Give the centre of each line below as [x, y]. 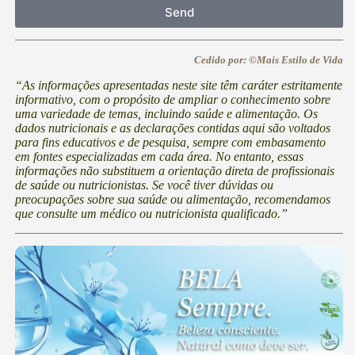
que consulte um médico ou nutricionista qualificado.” [151, 213]
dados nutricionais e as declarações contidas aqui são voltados [173, 128]
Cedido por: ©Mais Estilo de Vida [269, 60]
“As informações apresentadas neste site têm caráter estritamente [179, 85]
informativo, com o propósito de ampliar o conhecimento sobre [173, 99]
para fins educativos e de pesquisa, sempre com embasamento [170, 142]
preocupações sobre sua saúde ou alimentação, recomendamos [173, 199]
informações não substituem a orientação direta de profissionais [175, 170]
